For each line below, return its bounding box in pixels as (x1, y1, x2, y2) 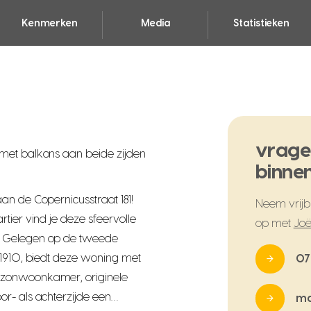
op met (255, 217, 294, 229)
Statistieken (233, 18, 290, 28)
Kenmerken (21, 18, 78, 28)
